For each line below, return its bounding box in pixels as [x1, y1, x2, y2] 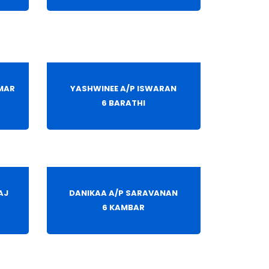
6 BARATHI [101, 97, 146, 109]
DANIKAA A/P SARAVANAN [69, 187, 178, 199]
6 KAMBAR [102, 202, 145, 214]
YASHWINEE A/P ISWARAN [70, 83, 177, 95]
